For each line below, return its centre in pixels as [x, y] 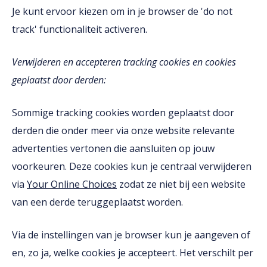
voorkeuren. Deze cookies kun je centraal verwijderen [132, 166]
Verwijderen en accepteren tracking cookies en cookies [124, 62]
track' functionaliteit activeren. [80, 29]
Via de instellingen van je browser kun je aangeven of [131, 235]
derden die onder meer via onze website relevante [123, 131]
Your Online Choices [72, 184]
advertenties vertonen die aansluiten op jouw [113, 148]
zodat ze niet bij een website [182, 184]
